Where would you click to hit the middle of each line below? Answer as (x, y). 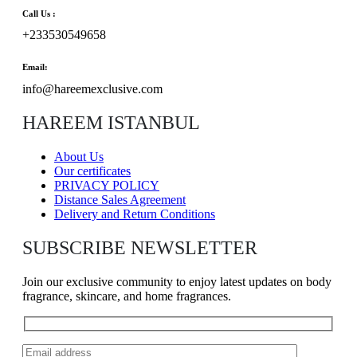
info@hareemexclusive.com (92, 89)
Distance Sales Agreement (120, 199)
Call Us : (39, 14)
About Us (79, 156)
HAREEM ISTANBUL (111, 122)
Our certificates (92, 171)
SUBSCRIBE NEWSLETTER (140, 247)
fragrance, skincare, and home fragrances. (127, 296)
